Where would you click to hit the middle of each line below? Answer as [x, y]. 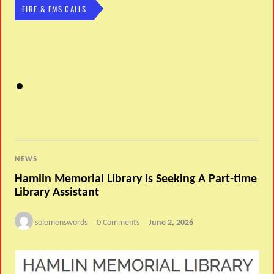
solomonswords [61, 223]
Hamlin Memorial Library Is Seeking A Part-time [136, 179]
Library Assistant [57, 192]
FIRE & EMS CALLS [54, 9]
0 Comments [118, 223]
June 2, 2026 [171, 223]
